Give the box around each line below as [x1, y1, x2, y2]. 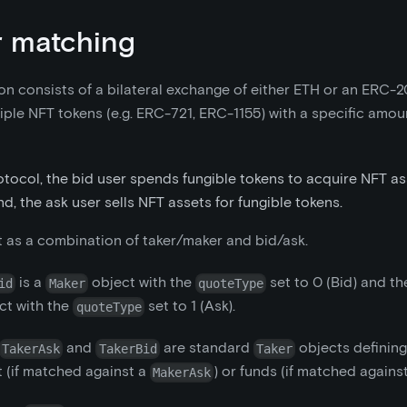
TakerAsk [2, 341, 61, 356]
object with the [87, 273, 195, 292]
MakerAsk [153, 364, 212, 380]
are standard [159, 339, 253, 357]
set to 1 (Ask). [144, 297, 235, 315]
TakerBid [98, 341, 157, 356]
